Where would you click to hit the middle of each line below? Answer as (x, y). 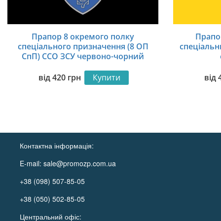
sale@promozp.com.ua (80, 164)
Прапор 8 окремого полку (83, 36)
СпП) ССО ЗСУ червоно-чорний (83, 56)
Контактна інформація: (57, 146)
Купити (107, 78)
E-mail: (32, 164)
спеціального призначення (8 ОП (83, 46)
